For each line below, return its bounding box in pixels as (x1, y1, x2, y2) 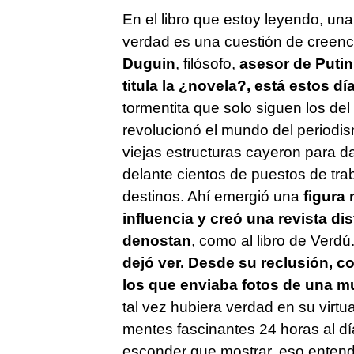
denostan (122, 232, 191, 249)
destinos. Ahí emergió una (122, 187, 303, 205)
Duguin (122, 55, 175, 72)
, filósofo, (175, 55, 239, 72)
